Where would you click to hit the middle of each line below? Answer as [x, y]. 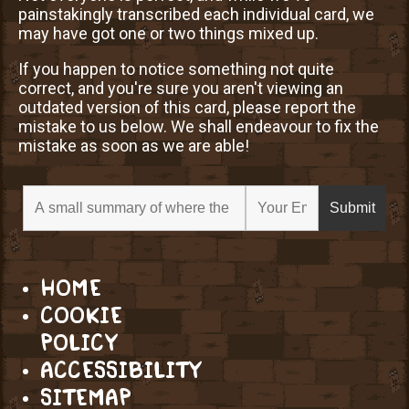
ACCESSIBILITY [121, 371]
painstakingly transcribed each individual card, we [196, 15]
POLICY [79, 343]
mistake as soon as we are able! [134, 146]
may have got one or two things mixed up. [168, 34]
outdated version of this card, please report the [187, 108]
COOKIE [81, 316]
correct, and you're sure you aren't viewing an [181, 89]
